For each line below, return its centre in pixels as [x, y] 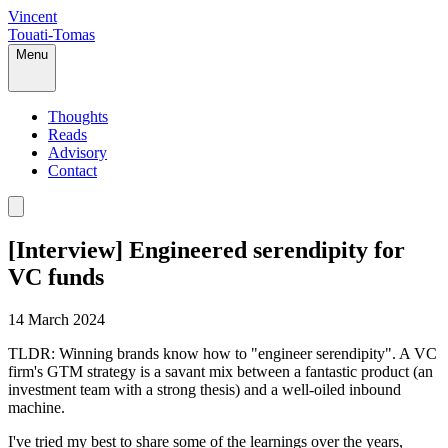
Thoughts [78, 116]
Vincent [32, 16]
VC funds [56, 276]
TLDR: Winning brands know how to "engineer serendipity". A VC [222, 353]
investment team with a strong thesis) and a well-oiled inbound [204, 389]
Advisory [77, 152]
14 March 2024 [56, 319]
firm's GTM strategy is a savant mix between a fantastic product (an [220, 371]
